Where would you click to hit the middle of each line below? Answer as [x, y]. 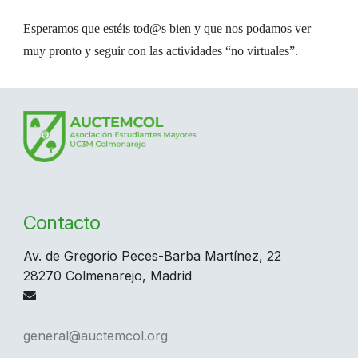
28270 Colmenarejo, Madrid [108, 275]
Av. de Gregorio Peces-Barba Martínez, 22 [153, 255]
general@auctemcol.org [96, 335]
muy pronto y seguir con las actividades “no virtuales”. [161, 50]
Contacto [62, 223]
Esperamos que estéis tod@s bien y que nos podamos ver [167, 28]
